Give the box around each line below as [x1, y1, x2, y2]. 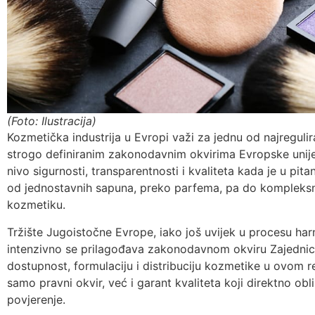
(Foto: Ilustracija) [7, 114, 96, 129]
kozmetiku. [7, 198, 65, 212]
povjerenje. [7, 292, 65, 307]
